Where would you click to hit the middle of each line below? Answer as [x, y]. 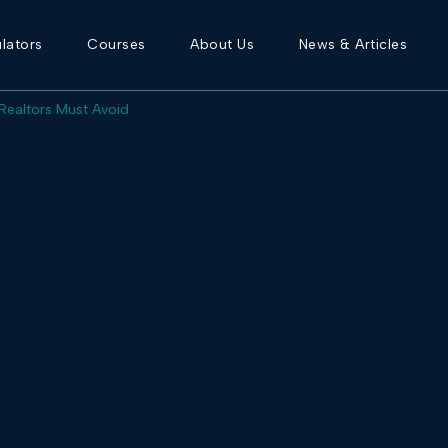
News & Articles [352, 44]
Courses [116, 44]
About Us [222, 44]
